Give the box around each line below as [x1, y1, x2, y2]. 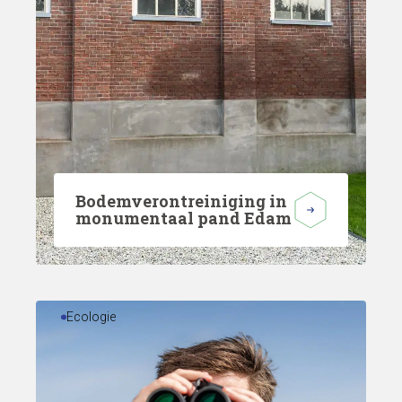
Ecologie [66, 310, 117, 324]
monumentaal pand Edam [75, 207, 292, 229]
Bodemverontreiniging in [75, 190, 287, 212]
